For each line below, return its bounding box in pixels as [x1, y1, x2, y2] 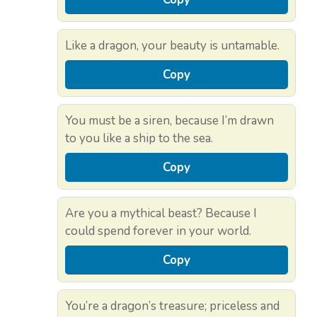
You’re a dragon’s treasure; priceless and [65, 297, 279, 314]
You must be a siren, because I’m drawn [65, 112, 274, 129]
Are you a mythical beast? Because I [65, 204, 257, 221]
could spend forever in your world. [65, 222, 251, 239]
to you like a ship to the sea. [65, 129, 213, 146]
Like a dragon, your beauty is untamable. [65, 37, 279, 54]
